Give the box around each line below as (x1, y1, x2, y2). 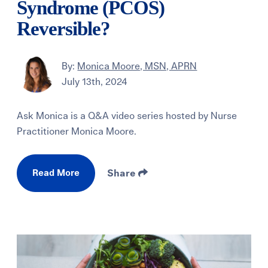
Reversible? (17, 18, 111, 40)
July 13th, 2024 (62, 77, 128, 87)
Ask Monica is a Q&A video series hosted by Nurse (17, 111, 237, 121)
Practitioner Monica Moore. (17, 127, 137, 137)
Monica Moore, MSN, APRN (77, 61, 197, 71)
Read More (32, 169, 80, 178)
